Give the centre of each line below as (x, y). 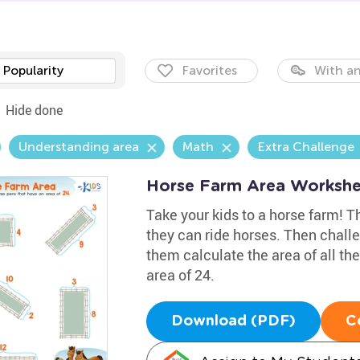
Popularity (33, 70)
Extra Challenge (305, 147)
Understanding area (78, 147)
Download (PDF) (233, 321)
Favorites (209, 70)
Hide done (34, 110)
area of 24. (180, 275)
